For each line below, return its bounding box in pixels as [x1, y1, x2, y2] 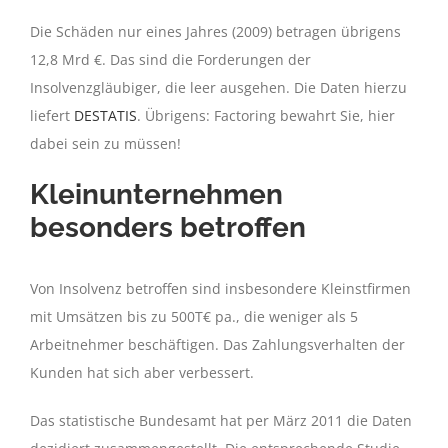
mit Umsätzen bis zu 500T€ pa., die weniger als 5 [30, 306, 358, 326]
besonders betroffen [30, 211, 306, 245]
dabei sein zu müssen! [30, 134, 181, 154]
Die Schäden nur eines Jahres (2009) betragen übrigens [30, 22, 401, 42]
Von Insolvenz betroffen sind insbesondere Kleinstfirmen [30, 278, 411, 298]
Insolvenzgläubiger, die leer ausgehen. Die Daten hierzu [30, 78, 407, 98]
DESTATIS [74, 106, 137, 126]
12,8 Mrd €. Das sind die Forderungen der [30, 50, 311, 70]
